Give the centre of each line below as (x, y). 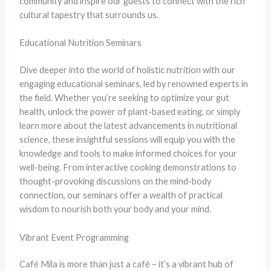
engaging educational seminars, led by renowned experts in (133, 84)
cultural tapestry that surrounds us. (89, 15)
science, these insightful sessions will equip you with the (127, 140)
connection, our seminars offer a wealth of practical (121, 195)
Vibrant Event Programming (74, 237)
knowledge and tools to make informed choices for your (128, 154)
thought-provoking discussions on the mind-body (115, 181)
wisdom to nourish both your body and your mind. (115, 209)
